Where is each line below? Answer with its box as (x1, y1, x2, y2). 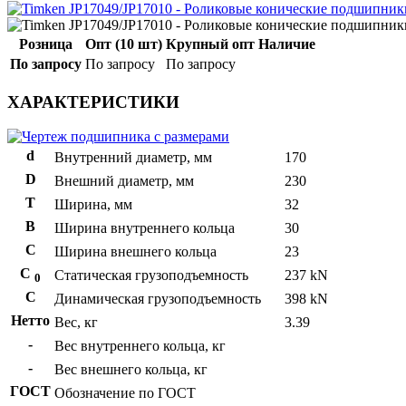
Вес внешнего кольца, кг (54, 362, 208, 378)
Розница (19, 35, 72, 52)
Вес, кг (54, 314, 98, 331)
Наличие (258, 35, 315, 52)
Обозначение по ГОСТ (54, 385, 196, 401)
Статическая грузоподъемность (54, 267, 248, 284)
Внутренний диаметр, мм (54, 150, 212, 166)
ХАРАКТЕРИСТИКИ (7, 92, 179, 111)
